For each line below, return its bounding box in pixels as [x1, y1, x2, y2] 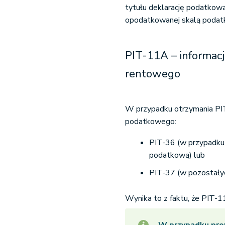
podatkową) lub [149, 150, 205, 161]
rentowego [125, 66, 181, 81]
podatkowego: [125, 116, 177, 127]
